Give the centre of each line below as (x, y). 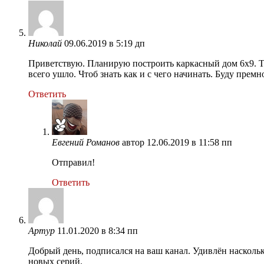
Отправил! (73, 162)
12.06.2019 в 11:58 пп (189, 142)
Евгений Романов (86, 142)
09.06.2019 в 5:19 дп (105, 43)
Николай (45, 43)
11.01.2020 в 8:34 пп (98, 230)
